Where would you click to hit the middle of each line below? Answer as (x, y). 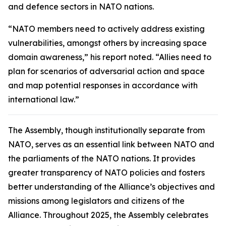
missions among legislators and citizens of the (96, 201)
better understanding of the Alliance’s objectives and (111, 187)
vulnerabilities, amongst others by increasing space (107, 43)
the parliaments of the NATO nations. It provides (102, 158)
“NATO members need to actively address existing (106, 29)
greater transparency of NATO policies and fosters (106, 173)
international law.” (45, 99)
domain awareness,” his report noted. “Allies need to (110, 57)
